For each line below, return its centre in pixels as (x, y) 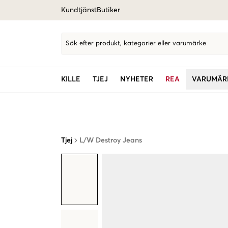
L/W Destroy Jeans (111, 140)
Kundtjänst (79, 10)
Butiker (108, 10)
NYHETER (137, 79)
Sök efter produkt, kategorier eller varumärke (136, 44)
